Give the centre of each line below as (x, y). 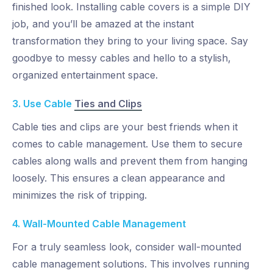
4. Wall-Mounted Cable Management (99, 224)
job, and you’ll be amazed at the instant (103, 24)
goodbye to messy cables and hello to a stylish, (122, 58)
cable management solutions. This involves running (131, 264)
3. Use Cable (43, 104)
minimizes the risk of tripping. (81, 195)
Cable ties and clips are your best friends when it (125, 127)
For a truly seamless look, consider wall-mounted (127, 247)
